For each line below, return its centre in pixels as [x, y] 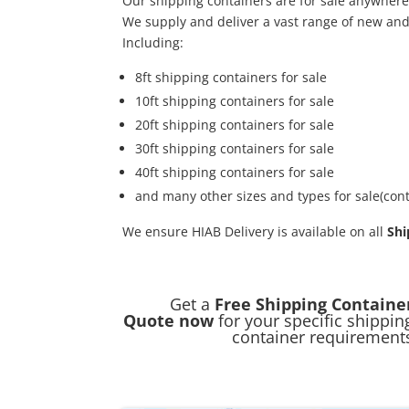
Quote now [169, 321]
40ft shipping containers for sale [235, 173]
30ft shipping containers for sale [235, 149]
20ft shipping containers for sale [235, 125]
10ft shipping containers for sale [235, 101]
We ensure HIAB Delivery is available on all [255, 232]
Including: [153, 43]
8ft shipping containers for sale [231, 78]
